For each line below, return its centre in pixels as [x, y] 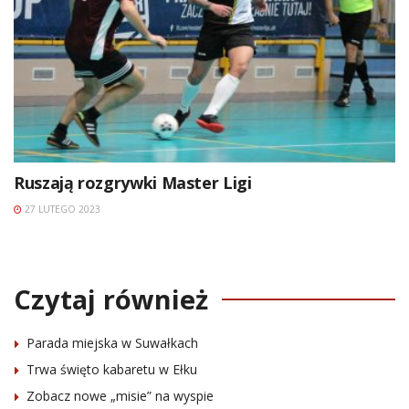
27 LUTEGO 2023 [61, 209]
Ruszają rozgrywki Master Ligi [133, 182]
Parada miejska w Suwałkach [112, 342]
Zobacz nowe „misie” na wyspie [120, 395]
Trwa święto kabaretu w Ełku [112, 369]
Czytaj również [111, 299]
